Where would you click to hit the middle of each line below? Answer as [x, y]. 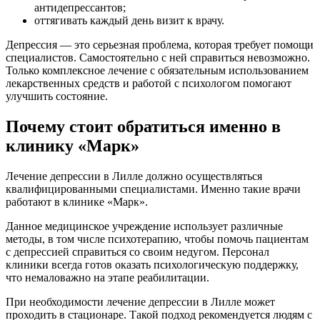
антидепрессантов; [80, 8]
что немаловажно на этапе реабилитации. [107, 278]
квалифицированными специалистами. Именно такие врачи [153, 189]
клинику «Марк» [72, 146]
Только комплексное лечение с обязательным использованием [157, 71]
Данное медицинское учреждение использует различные [144, 226]
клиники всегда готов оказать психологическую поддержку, [152, 265]
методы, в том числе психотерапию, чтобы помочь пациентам [157, 239]
